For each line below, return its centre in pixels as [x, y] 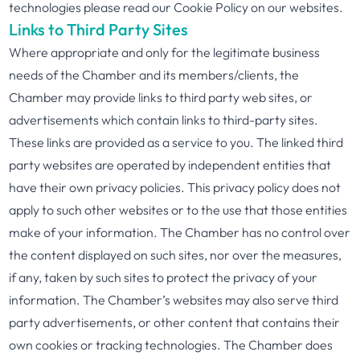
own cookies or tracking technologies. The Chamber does [171, 345]
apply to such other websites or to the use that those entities [178, 210]
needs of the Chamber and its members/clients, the [154, 75]
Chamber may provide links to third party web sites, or [161, 97]
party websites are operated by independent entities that [170, 165]
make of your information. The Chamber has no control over [180, 232]
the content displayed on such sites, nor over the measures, [176, 255]
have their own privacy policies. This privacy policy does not [175, 187]
